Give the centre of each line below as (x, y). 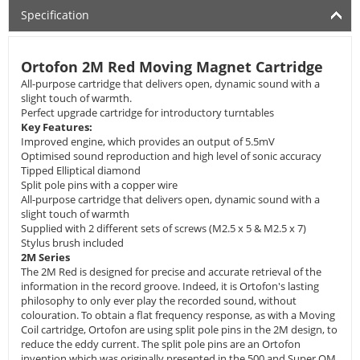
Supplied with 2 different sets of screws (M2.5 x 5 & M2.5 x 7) (164, 228)
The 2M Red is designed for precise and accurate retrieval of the (171, 272)
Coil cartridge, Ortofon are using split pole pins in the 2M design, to (179, 329)
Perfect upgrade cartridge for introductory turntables (147, 112)
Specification (55, 15)
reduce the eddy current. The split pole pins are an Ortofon (161, 344)
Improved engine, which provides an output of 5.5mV (148, 141)
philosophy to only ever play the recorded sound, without (159, 301)
